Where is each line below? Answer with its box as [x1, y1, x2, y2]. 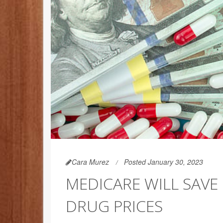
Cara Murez [72, 156, 109, 167]
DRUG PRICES [66, 195, 163, 217]
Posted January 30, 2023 [124, 156, 203, 167]
